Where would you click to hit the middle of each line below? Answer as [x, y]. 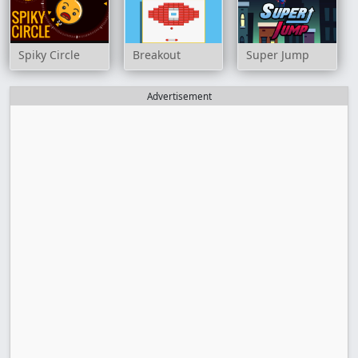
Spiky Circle [49, 55]
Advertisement [179, 97]
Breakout [156, 55]
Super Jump [278, 55]
